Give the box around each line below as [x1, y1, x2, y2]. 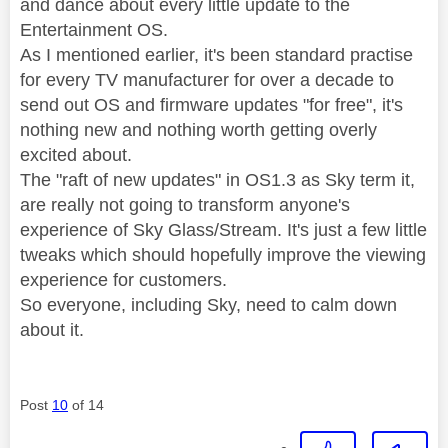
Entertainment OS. [20, 19, 173, 40]
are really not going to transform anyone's [20, 194, 350, 215]
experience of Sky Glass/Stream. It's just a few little [20, 219, 427, 240]
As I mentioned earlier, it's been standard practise [20, 44, 413, 65]
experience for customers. [20, 269, 227, 290]
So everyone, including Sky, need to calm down [20, 294, 397, 315]
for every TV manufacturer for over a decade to [20, 69, 394, 90]
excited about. [20, 144, 137, 165]
